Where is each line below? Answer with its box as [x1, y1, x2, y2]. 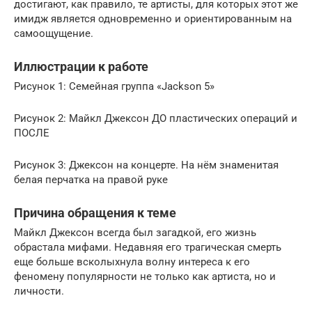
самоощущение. [14, 26, 93, 40]
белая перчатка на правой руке [14, 173, 168, 186]
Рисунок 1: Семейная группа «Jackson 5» [14, 79, 214, 93]
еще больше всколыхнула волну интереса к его [14, 255, 250, 268]
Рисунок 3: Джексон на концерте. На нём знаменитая [14, 158, 279, 171]
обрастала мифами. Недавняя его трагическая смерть [14, 240, 281, 253]
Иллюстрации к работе [14, 58, 148, 74]
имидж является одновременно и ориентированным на [14, 12, 292, 25]
